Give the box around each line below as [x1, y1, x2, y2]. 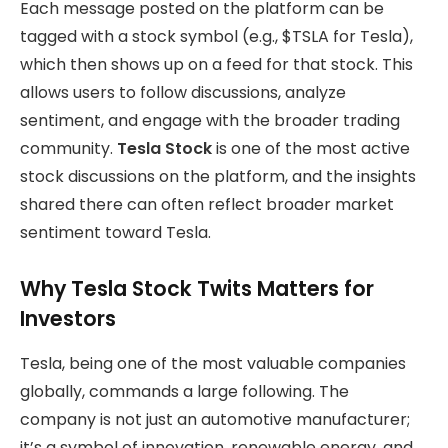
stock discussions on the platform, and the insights [20, 164, 416, 188]
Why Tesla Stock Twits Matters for [20, 274, 374, 304]
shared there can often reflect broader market [20, 192, 394, 216]
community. [20, 136, 117, 160]
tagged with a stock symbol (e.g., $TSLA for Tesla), [20, 24, 413, 48]
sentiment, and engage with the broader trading [20, 108, 400, 132]
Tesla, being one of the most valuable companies [20, 351, 406, 375]
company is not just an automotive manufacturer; [20, 407, 410, 431]
